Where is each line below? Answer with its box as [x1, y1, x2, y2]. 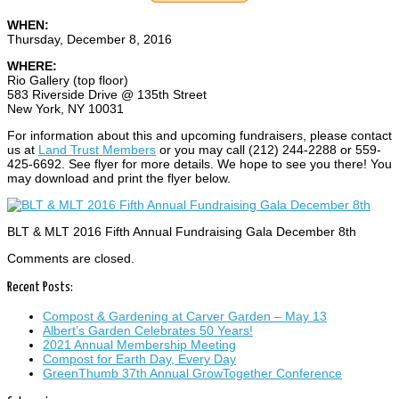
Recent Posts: [7, 280, 73, 294]
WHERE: [7, 59, 57, 74]
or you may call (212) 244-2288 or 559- [156, 142, 381, 158]
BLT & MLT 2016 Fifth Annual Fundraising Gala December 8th [7, 224, 356, 240]
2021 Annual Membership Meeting [43, 338, 236, 353]
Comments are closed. [7, 251, 134, 266]
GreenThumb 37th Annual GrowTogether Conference [43, 366, 342, 381]
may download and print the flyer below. [7, 171, 231, 186]
